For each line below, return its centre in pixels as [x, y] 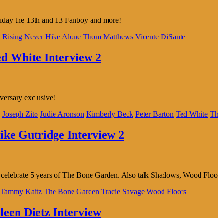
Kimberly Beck [110, 114]
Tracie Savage [123, 191]
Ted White [192, 114]
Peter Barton [154, 114]
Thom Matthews [108, 37]
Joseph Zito [20, 114]
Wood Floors [166, 191]
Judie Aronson [62, 114]
